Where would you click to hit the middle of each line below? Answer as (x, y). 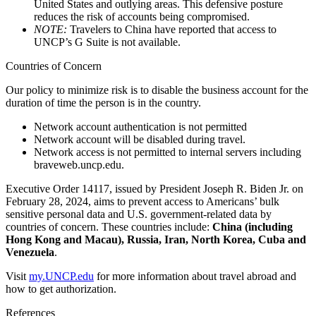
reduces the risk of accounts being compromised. (142, 16)
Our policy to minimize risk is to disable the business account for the (157, 90)
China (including (253, 226)
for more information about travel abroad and (195, 276)
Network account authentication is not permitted (140, 126)
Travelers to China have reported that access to (173, 29)
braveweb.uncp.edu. (79, 164)
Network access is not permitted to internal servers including (168, 152)
